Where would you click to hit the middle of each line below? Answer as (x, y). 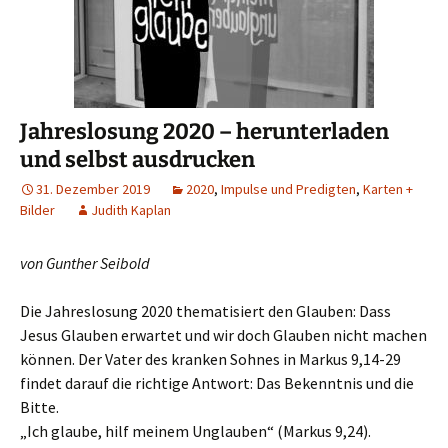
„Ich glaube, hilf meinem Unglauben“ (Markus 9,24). (195, 431)
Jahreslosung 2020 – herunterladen (204, 131)
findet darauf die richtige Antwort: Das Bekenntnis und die (217, 383)
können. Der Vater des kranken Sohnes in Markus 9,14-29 (210, 359)
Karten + (388, 189)
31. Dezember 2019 (93, 189)
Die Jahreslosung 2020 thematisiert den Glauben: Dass (205, 311)
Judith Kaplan (131, 210)
